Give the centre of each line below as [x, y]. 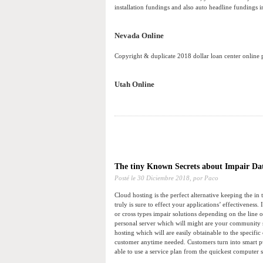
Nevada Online [139, 36]
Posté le [126, 178]
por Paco [205, 178]
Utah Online [134, 85]
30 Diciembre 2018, [164, 178]
